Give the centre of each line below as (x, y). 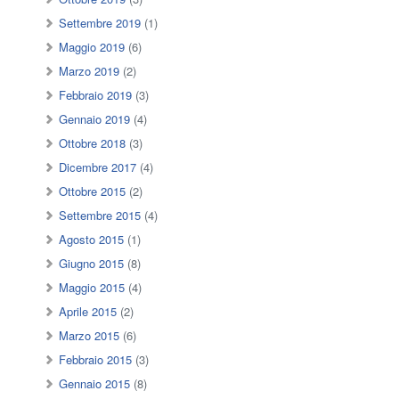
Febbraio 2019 (96, 95)
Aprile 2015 (88, 312)
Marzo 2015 (90, 336)
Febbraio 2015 (96, 360)
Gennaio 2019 (95, 119)
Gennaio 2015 (95, 384)
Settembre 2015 (100, 216)
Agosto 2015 (92, 240)
